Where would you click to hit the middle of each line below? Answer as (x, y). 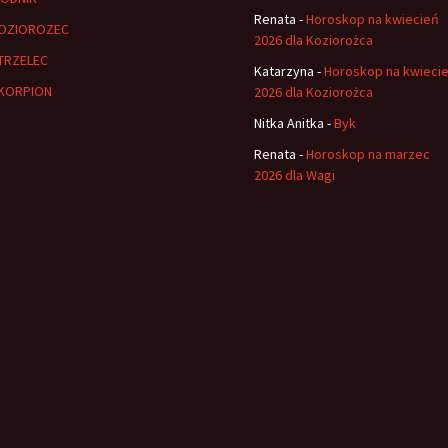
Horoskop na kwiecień (372, 18)
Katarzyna (284, 70)
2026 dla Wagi (294, 174)
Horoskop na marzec (368, 153)
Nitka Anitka (289, 122)
